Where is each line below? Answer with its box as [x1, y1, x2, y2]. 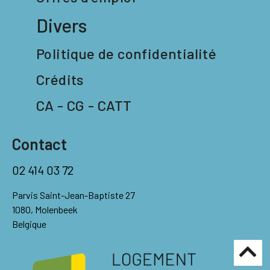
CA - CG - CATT [36, 96, 132, 114]
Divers [36, 13, 87, 36]
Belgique [12, 218, 46, 230]
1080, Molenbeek [12, 203, 78, 215]
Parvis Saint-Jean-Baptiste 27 [12, 189, 135, 201]
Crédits [36, 70, 84, 88]
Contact [12, 134, 67, 153]
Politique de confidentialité [36, 44, 217, 62]
